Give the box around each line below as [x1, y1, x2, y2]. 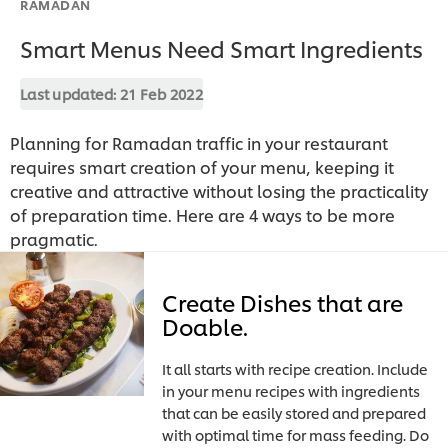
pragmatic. [10, 226, 98, 250]
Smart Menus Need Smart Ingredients [20, 32, 423, 63]
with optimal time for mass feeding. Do [162, 424, 430, 444]
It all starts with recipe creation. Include [162, 358, 429, 378]
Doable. [162, 310, 249, 341]
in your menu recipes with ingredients [162, 380, 421, 400]
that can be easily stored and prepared [162, 402, 427, 422]
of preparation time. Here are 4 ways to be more [10, 202, 395, 226]
